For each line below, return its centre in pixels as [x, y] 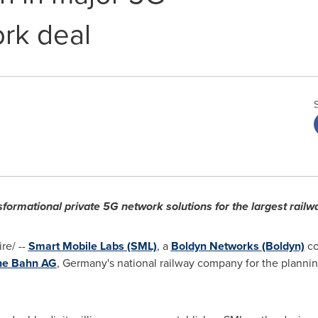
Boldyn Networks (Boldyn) [237, 246]
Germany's [88, 263]
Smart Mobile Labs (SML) [92, 246]
